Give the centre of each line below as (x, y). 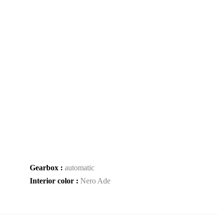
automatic (80, 168)
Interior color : (55, 181)
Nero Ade (95, 181)
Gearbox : (47, 168)
